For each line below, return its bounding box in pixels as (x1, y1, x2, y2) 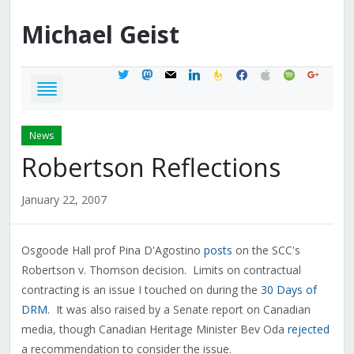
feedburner (210, 65, 267, 81)
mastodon (139, 65, 193, 81)
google (305, 65, 341, 81)
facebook (234, 65, 283, 81)
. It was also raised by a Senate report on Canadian (47, 302, 311, 318)
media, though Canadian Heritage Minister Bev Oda (21, 322, 288, 337)
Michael (21, 18, 113, 51)
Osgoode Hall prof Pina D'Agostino (21, 243, 204, 258)
